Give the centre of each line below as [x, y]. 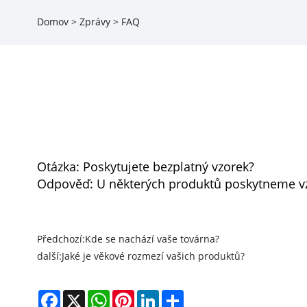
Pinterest [155, 295]
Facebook [81, 295]
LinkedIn [178, 295]
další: [49, 256]
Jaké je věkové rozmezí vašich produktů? [153, 256]
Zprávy [95, 22]
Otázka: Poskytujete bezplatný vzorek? [145, 166]
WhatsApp [133, 295]
